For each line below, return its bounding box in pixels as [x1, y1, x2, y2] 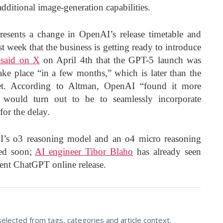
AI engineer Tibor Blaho [35, 146, 133, 157]
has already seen [133, 146, 202, 157]
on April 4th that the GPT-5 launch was [39, 54, 202, 65]
